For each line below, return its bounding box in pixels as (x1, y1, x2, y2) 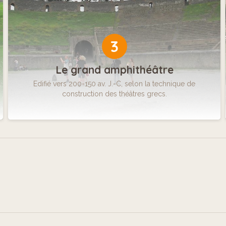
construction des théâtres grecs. (62, 89, 167, 98)
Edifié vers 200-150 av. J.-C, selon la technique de (33, 79, 195, 88)
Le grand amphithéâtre (55, 63, 174, 76)
